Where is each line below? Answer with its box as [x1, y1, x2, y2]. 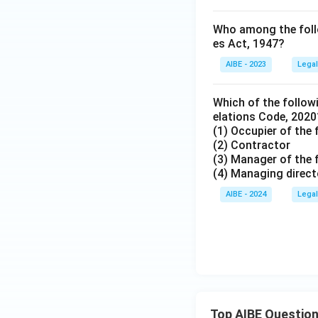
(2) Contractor [213, 138, 290, 152]
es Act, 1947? [213, 37, 285, 50]
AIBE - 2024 [226, 190, 266, 199]
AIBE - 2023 [226, 60, 266, 69]
